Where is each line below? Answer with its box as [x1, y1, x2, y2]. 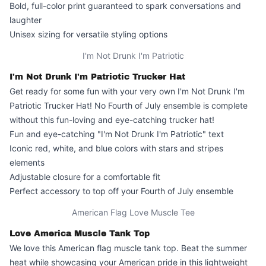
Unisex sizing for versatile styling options [9, 29, 167, 39]
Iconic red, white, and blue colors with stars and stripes [9, 143, 223, 153]
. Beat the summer [176, 243, 247, 253]
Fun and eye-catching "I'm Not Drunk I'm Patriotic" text [9, 129, 224, 139]
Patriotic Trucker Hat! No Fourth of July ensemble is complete [9, 100, 248, 110]
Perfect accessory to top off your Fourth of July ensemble [9, 186, 233, 196]
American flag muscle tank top [58, 243, 176, 253]
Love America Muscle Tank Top [9, 229, 150, 238]
